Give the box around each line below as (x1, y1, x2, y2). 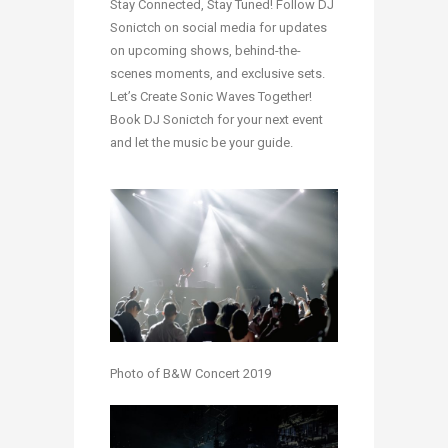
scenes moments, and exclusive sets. (110, 66, 325, 82)
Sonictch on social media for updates (110, 20, 327, 36)
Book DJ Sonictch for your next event (110, 112, 323, 128)
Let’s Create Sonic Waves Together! (110, 89, 312, 105)
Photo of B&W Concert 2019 (110, 365, 271, 381)
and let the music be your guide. (110, 135, 293, 151)
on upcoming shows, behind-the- (110, 43, 301, 59)
